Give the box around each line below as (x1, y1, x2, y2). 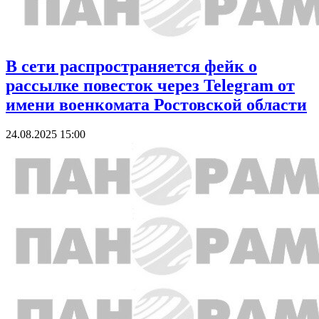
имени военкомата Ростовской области (6, 95, 307, 114)
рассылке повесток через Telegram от (6, 75, 295, 95)
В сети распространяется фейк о (6, 56, 257, 75)
